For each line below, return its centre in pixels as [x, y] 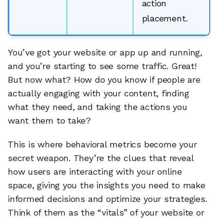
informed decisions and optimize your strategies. [108, 199]
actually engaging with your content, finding [99, 93]
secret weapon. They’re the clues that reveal [101, 158]
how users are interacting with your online [95, 172]
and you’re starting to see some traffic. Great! [102, 66]
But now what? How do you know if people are [104, 79]
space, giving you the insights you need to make [107, 185]
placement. [165, 18]
